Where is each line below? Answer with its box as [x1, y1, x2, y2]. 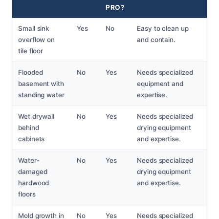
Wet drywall [18, 112, 55, 121]
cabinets [18, 135, 45, 143]
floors [18, 190, 36, 198]
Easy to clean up [137, 24, 189, 33]
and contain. [137, 36, 176, 44]
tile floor [18, 47, 44, 55]
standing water [18, 91, 65, 99]
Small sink [18, 24, 49, 33]
